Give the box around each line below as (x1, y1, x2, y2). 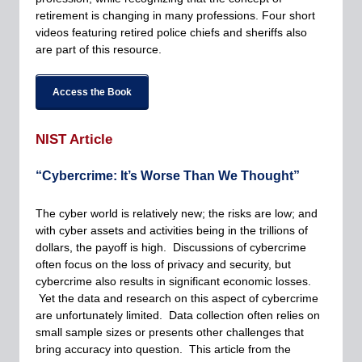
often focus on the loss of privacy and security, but (36, 258, 291, 271)
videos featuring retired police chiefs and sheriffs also (36, 26, 307, 39)
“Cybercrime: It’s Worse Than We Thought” (36, 169, 300, 183)
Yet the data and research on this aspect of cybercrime (36, 292, 318, 305)
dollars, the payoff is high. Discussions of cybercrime (36, 241, 306, 254)
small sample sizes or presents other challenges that (36, 326, 304, 339)
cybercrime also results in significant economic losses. (36, 275, 311, 288)
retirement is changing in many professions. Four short (36, 9, 315, 22)
